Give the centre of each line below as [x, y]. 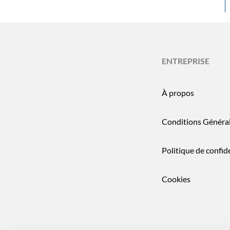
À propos [178, 92]
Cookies [176, 179]
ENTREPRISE [186, 61]
